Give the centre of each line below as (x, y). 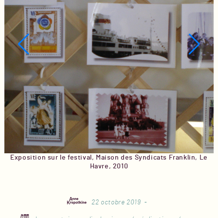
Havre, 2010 (109, 166)
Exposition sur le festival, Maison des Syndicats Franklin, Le (109, 158)
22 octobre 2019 (116, 203)
